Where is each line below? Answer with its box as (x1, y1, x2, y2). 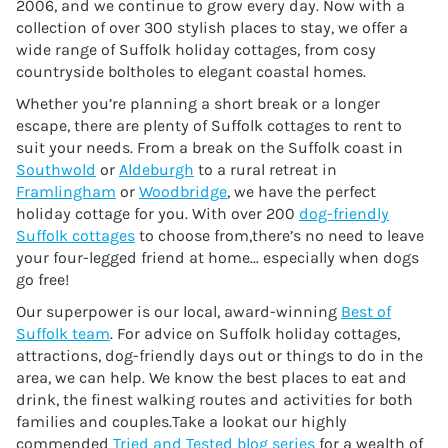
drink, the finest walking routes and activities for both (16, 389, 413, 409)
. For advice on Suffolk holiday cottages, (110, 323, 400, 343)
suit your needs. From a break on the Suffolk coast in (16, 137, 403, 157)
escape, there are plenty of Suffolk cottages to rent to (16, 115, 402, 135)
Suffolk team (16, 323, 110, 343)
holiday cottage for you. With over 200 (16, 203, 299, 223)
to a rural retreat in (194, 159, 337, 179)
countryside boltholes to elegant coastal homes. (16, 61, 366, 81)
